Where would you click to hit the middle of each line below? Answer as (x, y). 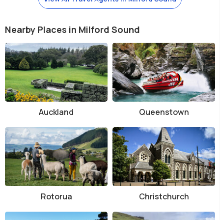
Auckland (56, 112)
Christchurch (164, 196)
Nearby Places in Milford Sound (72, 29)
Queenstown (164, 112)
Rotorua (56, 196)
